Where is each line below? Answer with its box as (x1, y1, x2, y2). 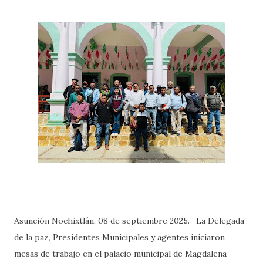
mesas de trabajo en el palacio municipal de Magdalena (14, 248, 227, 259)
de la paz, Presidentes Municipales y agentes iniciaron (14, 231, 225, 242)
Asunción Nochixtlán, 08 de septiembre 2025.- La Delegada (14, 215, 244, 226)
